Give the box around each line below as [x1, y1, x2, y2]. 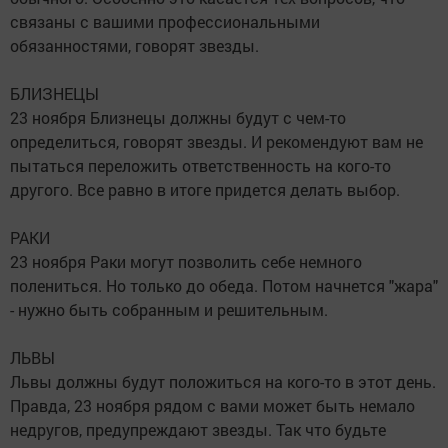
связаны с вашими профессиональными [10, 10, 320, 32]
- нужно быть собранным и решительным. [10, 298, 328, 320]
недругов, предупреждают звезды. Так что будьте [10, 418, 386, 440]
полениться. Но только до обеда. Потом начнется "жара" [10, 274, 438, 296]
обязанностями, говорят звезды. [10, 34, 259, 56]
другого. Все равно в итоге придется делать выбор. [10, 178, 400, 200]
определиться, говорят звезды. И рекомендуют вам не [10, 130, 423, 152]
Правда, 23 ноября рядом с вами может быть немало [10, 394, 415, 416]
